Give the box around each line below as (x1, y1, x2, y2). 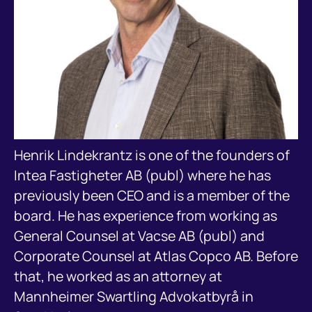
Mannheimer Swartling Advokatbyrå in (13, 286, 253, 306)
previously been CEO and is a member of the (13, 185, 290, 205)
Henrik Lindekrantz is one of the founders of (13, 145, 290, 164)
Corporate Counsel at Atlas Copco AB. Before (13, 246, 298, 265)
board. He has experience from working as (13, 205, 277, 225)
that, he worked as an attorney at (13, 266, 222, 286)
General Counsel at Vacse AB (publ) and (13, 226, 265, 245)
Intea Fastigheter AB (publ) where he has (13, 165, 271, 185)
